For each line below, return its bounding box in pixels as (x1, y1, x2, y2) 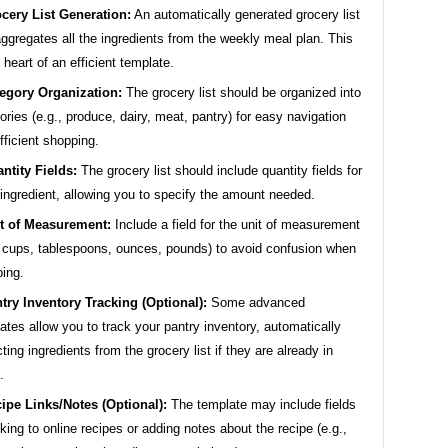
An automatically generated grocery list (131, 6, 360, 22)
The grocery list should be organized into (122, 84, 361, 100)
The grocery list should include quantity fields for (77, 162, 362, 178)
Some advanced (207, 294, 305, 310)
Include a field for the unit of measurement (111, 216, 360, 232)
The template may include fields (167, 396, 356, 412)
